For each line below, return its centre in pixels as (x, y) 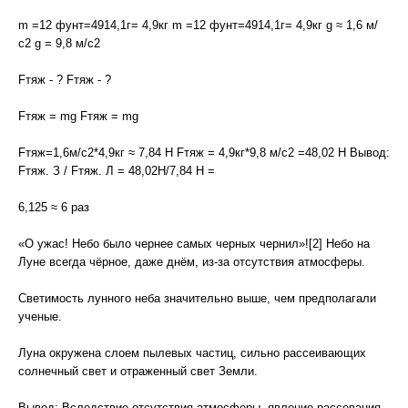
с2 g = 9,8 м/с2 (59, 43)
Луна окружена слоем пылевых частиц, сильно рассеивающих (192, 353)
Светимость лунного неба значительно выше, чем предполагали (197, 298)
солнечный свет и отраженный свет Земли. (138, 371)
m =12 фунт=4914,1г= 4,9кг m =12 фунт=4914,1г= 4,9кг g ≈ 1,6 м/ (198, 25)
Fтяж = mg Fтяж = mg (78, 116)
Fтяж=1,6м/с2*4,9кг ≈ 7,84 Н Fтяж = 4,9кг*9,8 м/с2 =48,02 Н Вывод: (204, 153)
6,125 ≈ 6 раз (54, 207)
